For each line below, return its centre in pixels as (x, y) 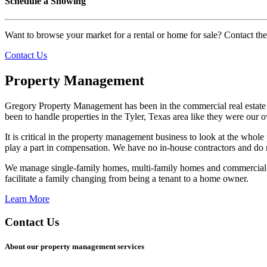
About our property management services (74, 246)
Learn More (27, 199)
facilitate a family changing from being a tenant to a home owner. (127, 178)
